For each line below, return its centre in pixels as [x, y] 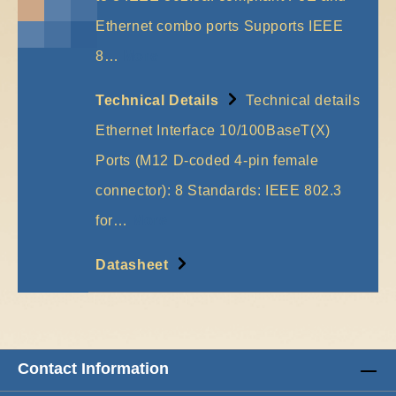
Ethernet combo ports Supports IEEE [220, 26]
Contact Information [93, 369]
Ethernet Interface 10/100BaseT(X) [213, 130]
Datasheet [134, 264]
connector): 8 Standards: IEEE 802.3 [219, 190]
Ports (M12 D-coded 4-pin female [207, 160]
